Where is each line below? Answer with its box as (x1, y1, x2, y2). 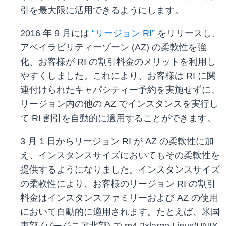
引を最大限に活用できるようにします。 (20, 5, 184, 16)
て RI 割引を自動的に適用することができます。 (20, 113, 216, 124)
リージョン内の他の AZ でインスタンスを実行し (20, 99, 218, 109)
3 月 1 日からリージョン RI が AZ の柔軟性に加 (20, 136, 214, 147)
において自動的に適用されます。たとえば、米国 (20, 207, 220, 217)
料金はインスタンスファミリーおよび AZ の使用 (20, 193, 218, 203)
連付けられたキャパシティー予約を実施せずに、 (20, 85, 220, 95)
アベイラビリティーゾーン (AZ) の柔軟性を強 (20, 42, 206, 53)
